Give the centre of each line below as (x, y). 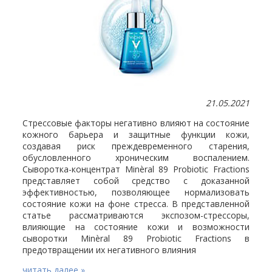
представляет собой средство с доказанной (136, 181)
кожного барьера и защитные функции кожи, (136, 135)
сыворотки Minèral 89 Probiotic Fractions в (136, 239)
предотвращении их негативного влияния (110, 250)
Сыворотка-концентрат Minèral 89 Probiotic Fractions (136, 169)
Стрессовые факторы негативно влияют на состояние (136, 123)
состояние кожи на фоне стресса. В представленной (136, 204)
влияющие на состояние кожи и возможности (136, 227)
